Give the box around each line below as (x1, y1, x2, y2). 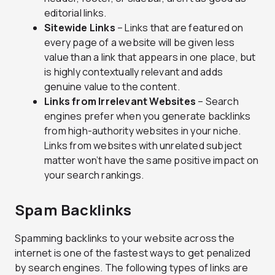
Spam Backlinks (15, 199, 131, 220)
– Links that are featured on (115, 20, 244, 34)
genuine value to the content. (44, 79, 180, 93)
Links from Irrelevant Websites (44, 94, 196, 108)
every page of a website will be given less (44, 35, 235, 49)
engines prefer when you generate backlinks (44, 109, 251, 123)
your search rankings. (44, 168, 144, 182)
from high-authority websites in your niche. (44, 123, 241, 137)
